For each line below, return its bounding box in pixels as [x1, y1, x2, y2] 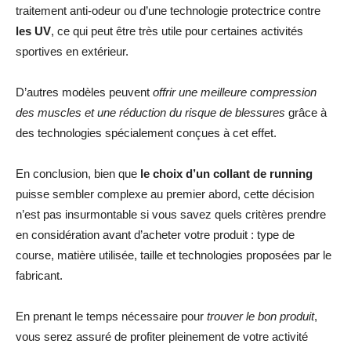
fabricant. [16, 268, 63, 282]
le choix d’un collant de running [140, 166, 313, 180]
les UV [16, 24, 51, 38]
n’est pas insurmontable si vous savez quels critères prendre [16, 207, 326, 221]
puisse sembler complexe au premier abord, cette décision [16, 186, 314, 201]
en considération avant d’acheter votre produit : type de [16, 227, 295, 241]
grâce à [285, 105, 327, 119]
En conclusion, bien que [16, 166, 140, 180]
